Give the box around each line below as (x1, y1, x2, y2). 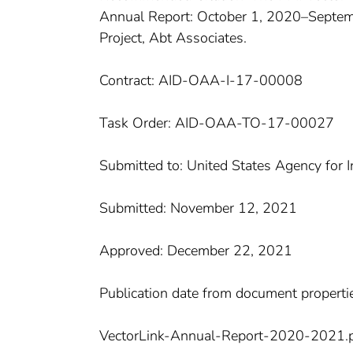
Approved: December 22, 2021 (99, 241, 292, 261)
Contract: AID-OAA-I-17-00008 (99, 71, 303, 91)
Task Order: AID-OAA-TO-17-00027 (99, 113, 334, 133)
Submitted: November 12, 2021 (99, 199, 297, 218)
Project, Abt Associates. (99, 28, 247, 48)
